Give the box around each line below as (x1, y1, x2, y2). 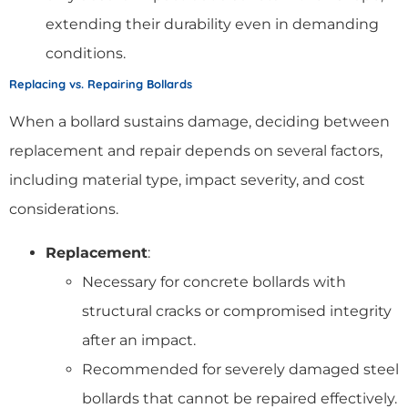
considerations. (9, 199, 118, 218)
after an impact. (82, 331, 196, 349)
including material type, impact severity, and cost (9, 170, 365, 189)
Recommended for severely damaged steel (82, 360, 399, 378)
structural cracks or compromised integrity (82, 301, 392, 320)
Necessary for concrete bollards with (82, 272, 346, 291)
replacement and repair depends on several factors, (9, 141, 382, 159)
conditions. (46, 44, 126, 62)
